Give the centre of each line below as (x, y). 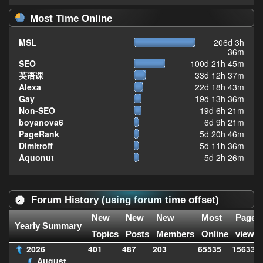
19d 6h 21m (222, 111)
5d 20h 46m (222, 134)
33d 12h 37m (220, 75)
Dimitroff (36, 146)
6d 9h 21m (225, 122)
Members (175, 234)
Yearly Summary (48, 226)
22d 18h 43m (220, 87)
